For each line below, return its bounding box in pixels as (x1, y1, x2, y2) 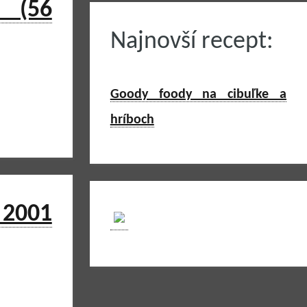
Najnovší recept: (110, 29, 273, 54)
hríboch (110, 113, 154, 127)
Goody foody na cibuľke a (110, 88, 286, 101)
